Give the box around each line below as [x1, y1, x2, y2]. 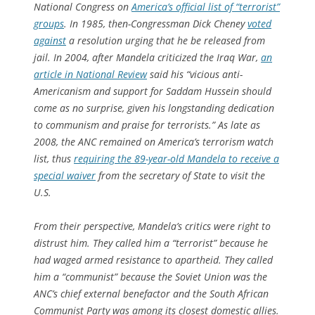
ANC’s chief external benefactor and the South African [34, 286, 269, 300]
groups [34, 16, 64, 30]
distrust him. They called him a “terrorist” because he [34, 236, 268, 250]
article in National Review [34, 67, 147, 81]
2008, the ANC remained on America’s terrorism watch [34, 134, 274, 148]
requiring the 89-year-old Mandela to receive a [74, 151, 279, 165]
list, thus [34, 151, 74, 165]
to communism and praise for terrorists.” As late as [34, 117, 260, 131]
